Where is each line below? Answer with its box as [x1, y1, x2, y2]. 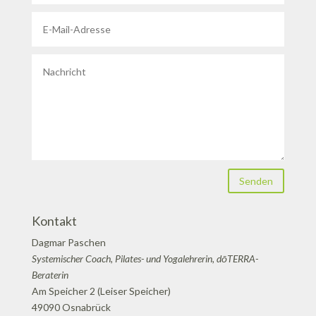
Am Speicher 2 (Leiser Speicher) [31, 285, 171, 298]
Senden [239, 175, 274, 188]
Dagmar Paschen [31, 236, 106, 249]
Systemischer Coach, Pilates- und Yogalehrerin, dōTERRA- [31, 253, 258, 265]
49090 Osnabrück [31, 301, 111, 314]
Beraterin [31, 269, 71, 281]
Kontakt [31, 213, 77, 229]
